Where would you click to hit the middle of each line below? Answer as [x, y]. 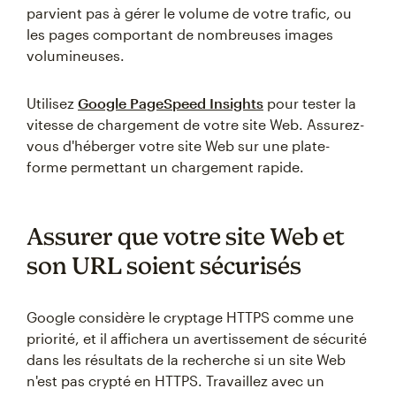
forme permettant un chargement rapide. [165, 167]
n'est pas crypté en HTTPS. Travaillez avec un [175, 381]
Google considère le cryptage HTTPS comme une [190, 317]
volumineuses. [76, 55]
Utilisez [52, 103]
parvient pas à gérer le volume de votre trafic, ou [189, 13]
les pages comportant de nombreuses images [180, 34]
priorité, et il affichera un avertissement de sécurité [197, 338]
